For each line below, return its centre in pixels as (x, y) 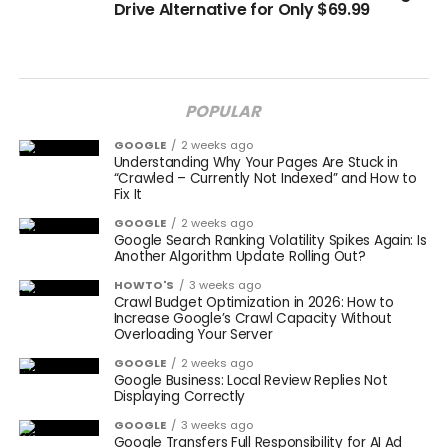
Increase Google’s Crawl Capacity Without (252, 318)
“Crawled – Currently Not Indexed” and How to (265, 178)
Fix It (128, 194)
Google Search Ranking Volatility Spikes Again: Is (270, 240)
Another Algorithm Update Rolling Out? (239, 256)
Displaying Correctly (179, 396)
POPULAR (224, 111)
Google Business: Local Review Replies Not (250, 380)
